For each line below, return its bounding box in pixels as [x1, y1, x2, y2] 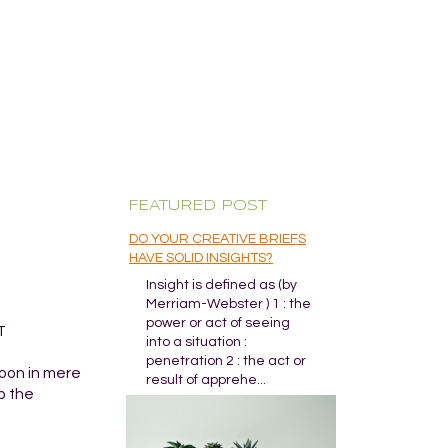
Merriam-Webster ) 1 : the [146, 297, 311, 311]
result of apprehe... [146, 373, 266, 387]
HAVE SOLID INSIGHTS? [129, 251, 273, 265]
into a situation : [146, 335, 247, 349]
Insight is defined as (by [146, 278, 297, 292]
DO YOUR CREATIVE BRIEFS [129, 232, 306, 246]
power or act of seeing [146, 316, 290, 330]
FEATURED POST [128, 199, 267, 213]
